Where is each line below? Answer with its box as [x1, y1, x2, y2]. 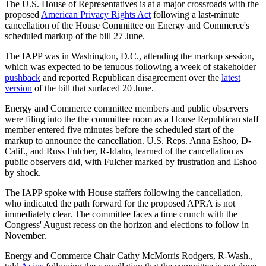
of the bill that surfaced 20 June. [32, 83, 154, 93]
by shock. [5, 167, 41, 178]
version [5, 83, 32, 93]
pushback [5, 72, 40, 83]
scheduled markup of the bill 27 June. [5, 30, 145, 41]
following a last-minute [151, 9, 239, 20]
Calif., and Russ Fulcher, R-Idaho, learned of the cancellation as [5, 145, 243, 156]
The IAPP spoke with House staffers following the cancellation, [5, 187, 243, 198]
